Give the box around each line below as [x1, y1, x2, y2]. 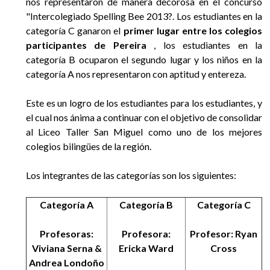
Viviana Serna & [31, 242, 102, 254]
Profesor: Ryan [190, 228, 257, 240]
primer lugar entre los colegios [121, 25, 262, 37]
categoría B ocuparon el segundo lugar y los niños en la [26, 54, 262, 66]
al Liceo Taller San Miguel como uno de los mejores [26, 126, 262, 138]
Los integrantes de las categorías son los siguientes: [26, 169, 236, 181]
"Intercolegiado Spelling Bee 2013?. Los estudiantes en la [26, 10, 262, 22]
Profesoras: [40, 228, 93, 240]
